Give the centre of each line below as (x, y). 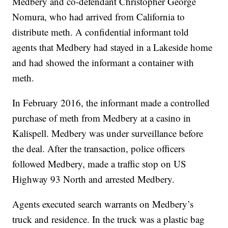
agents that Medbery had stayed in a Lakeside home (112, 47)
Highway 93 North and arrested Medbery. (94, 179)
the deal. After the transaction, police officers (99, 149)
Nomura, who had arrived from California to (99, 17)
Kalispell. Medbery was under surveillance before (108, 133)
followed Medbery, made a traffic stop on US (99, 164)
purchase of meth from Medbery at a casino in (102, 118)
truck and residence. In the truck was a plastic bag (109, 219)
